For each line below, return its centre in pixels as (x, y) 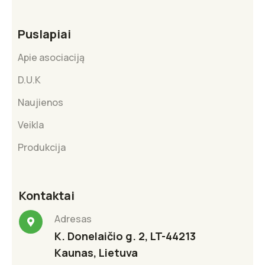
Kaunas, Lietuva (96, 252)
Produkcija (42, 147)
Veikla (31, 125)
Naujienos (41, 102)
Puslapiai (44, 34)
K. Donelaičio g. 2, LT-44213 (125, 236)
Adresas (73, 219)
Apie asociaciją (51, 57)
